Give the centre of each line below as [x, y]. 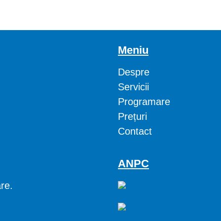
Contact [135, 131]
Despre [134, 72]
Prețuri [132, 116]
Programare [144, 102]
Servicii [133, 87]
